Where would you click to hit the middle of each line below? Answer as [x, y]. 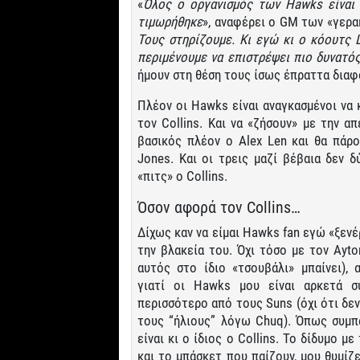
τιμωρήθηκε [170, 21]
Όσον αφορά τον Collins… [219, 207]
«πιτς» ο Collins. [182, 176]
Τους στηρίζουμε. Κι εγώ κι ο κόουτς [246, 39]
